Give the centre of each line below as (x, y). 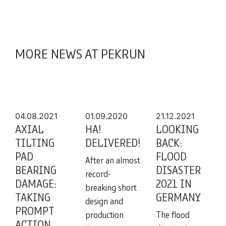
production (104, 215)
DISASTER (178, 170)
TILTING (35, 143)
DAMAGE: (36, 184)
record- (98, 174)
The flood (173, 215)
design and (104, 201)
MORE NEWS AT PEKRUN (80, 53)
